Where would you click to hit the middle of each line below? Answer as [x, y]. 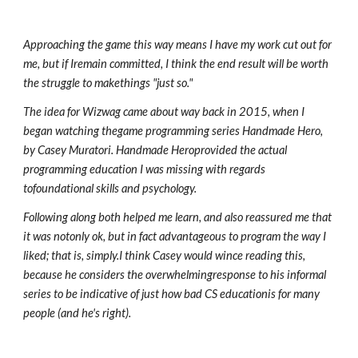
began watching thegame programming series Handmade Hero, [173, 131]
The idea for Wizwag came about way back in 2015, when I [164, 111]
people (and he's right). [78, 313]
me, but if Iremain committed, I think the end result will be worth [176, 64]
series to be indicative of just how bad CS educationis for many [172, 294]
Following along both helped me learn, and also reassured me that [178, 217]
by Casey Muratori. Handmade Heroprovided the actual [155, 150]
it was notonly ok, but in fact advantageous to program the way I [175, 236]
